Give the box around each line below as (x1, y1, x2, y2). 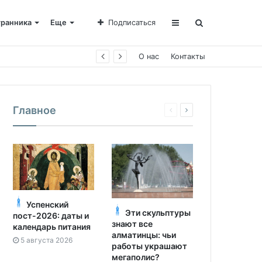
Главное (13, 104, 56, 116)
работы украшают (111, 240, 187, 251)
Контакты (171, 52, 205, 61)
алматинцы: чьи (111, 229, 176, 240)
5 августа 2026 (20, 235, 73, 244)
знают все (111, 218, 153, 229)
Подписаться (108, 18, 156, 27)
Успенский (26, 199, 68, 209)
